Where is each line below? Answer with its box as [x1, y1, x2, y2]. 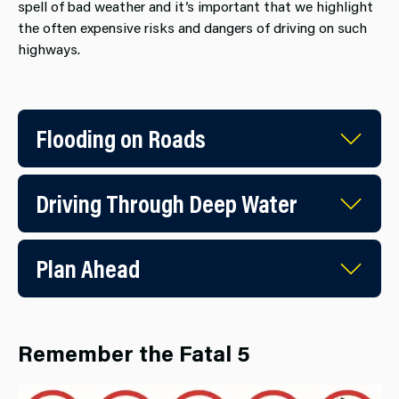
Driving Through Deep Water [36, 187, 297, 220]
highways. [18, 39, 80, 59]
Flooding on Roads [36, 122, 206, 155]
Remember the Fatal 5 [18, 338, 250, 369]
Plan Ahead [36, 252, 140, 285]
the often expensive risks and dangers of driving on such [18, 18, 367, 37]
